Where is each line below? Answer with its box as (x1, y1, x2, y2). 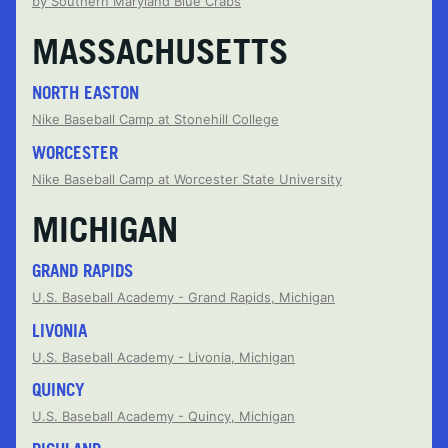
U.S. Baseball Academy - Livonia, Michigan (32, 348, 295, 365)
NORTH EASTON (32, 82, 139, 104)
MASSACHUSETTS (32, 29, 288, 72)
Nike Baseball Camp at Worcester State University (32, 170, 342, 187)
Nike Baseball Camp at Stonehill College (32, 111, 279, 128)
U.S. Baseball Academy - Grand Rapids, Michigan (32, 289, 335, 306)
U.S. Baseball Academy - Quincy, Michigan (32, 408, 295, 425)
